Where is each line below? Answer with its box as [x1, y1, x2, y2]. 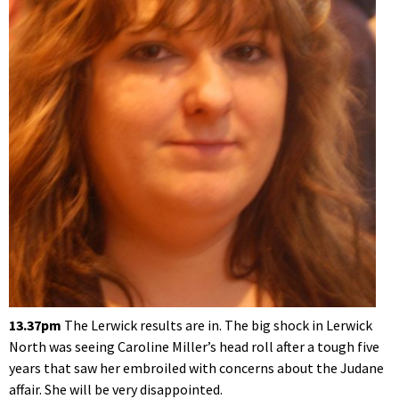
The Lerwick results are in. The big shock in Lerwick [64, 316, 372, 335]
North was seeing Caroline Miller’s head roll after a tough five [9, 338, 379, 356]
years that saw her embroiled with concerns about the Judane [9, 359, 384, 378]
